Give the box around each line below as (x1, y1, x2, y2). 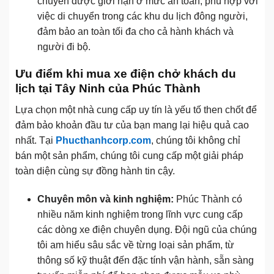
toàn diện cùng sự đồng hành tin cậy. (15, 165, 175, 176)
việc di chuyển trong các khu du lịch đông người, (37, 10, 248, 21)
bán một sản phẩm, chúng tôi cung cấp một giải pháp (15, 150, 243, 161)
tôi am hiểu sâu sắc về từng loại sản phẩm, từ (37, 239, 234, 250)
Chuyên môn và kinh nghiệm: (37, 193, 174, 204)
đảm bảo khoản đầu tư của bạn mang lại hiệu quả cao (15, 119, 249, 130)
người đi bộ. (37, 41, 91, 52)
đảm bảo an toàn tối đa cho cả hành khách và (37, 26, 234, 37)
